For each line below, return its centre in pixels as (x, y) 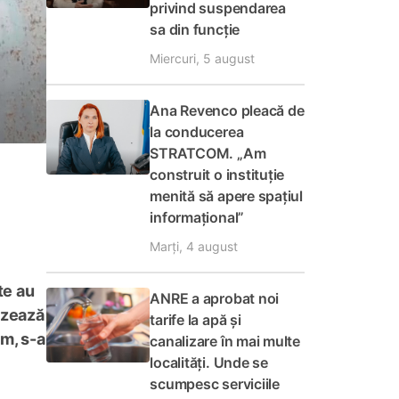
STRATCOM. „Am (208, 153)
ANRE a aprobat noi (215, 298)
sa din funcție (195, 29)
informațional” (197, 217)
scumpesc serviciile (215, 384)
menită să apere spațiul (227, 196)
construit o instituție (217, 175)
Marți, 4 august (194, 246)
